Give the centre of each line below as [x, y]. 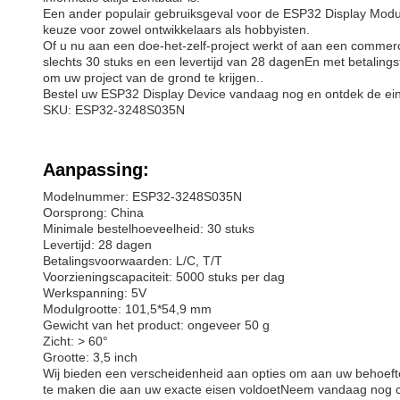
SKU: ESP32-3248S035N [114, 110]
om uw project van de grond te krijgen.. [153, 78]
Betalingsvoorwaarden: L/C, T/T [133, 261]
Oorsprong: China [93, 212]
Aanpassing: [96, 170]
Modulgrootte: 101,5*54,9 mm [127, 309]
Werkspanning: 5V [95, 293]
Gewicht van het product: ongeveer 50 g [156, 325]
